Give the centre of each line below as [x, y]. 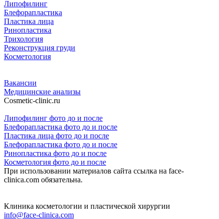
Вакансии [20, 83]
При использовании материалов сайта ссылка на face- [94, 171]
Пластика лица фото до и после [56, 136]
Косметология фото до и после [55, 162]
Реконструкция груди [40, 48]
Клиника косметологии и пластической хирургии [87, 206]
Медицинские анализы [42, 92]
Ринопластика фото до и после [55, 153]
